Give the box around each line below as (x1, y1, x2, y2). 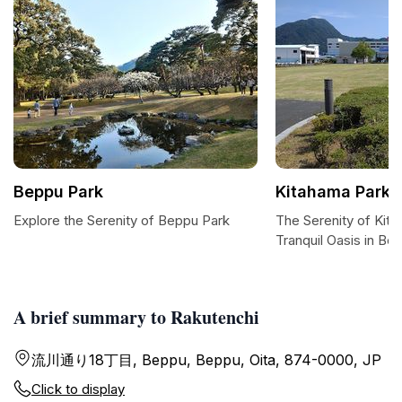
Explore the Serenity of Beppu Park (13, 212, 230, 229)
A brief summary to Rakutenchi (13, 304, 259, 330)
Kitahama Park (275, 182, 390, 201)
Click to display (31, 380, 125, 398)
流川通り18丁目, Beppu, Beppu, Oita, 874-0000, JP (31, 351, 381, 369)
